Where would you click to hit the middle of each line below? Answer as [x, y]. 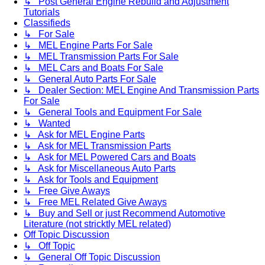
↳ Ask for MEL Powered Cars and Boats [110, 157]
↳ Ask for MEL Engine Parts [84, 135]
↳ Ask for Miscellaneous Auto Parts [100, 169]
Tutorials [42, 12]
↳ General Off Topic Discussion [92, 257]
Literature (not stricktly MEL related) [97, 224]
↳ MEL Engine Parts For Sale [88, 46]
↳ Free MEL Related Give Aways [95, 202]
